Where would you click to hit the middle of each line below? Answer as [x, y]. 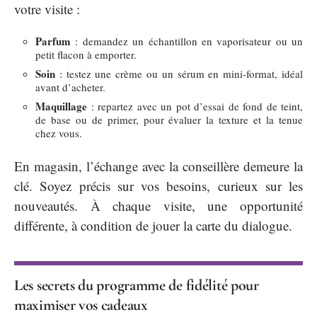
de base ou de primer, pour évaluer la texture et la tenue [169, 120]
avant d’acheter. [70, 87]
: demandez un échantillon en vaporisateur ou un [187, 41]
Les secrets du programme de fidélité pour [137, 285]
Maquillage [61, 106]
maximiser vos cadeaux [81, 305]
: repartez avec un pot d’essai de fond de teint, [195, 106]
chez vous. [59, 133]
